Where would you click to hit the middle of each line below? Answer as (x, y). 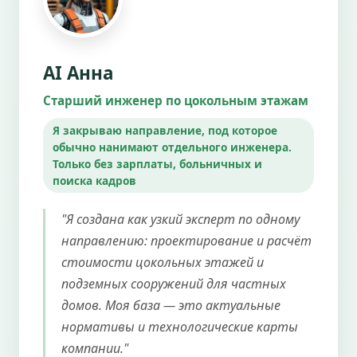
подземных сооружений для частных (174, 283)
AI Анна (78, 73)
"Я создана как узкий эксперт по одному (180, 219)
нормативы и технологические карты (180, 326)
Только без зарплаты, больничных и (157, 163)
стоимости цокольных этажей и (163, 262)
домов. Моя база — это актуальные (171, 305)
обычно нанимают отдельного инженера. (172, 147)
